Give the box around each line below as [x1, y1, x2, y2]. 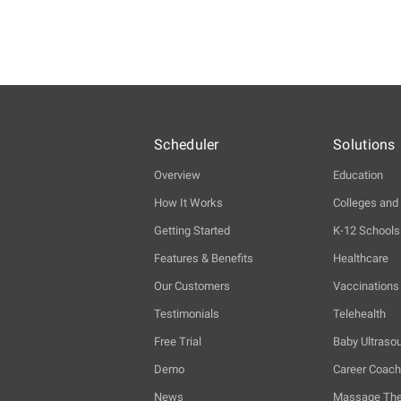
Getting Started [154, 223, 230, 237]
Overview [154, 167, 200, 182]
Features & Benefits [154, 251, 253, 265]
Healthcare [333, 251, 388, 265]
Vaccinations [333, 278, 399, 293]
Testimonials [154, 306, 219, 320]
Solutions [333, 135, 396, 153]
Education [333, 167, 383, 182]
